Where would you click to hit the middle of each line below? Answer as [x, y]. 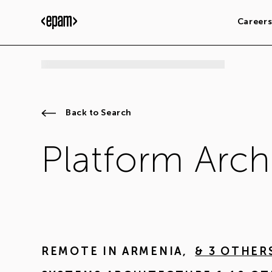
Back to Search [99, 113]
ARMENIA [152, 251]
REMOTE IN [80, 251]
